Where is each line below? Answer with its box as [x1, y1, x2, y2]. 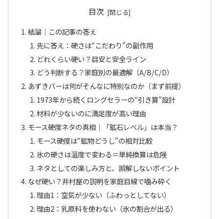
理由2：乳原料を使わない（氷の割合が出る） [36, 203, 177, 214]
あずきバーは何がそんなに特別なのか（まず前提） [28, 81, 186, 91]
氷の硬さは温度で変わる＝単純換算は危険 [36, 149, 167, 159]
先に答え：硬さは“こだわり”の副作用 [36, 40, 153, 50]
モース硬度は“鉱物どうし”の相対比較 [36, 135, 153, 146]
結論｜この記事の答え [28, 26, 97, 37]
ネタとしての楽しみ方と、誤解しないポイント [36, 162, 180, 173]
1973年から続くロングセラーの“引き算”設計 [36, 94, 175, 105]
